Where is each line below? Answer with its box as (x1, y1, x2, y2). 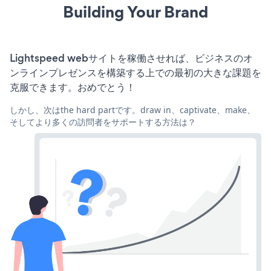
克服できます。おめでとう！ (10, 79, 135, 94)
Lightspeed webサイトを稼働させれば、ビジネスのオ (10, 50, 253, 65)
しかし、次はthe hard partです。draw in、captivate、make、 (10, 103, 255, 116)
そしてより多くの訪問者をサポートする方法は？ (10, 116, 196, 128)
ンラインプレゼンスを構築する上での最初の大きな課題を (10, 65, 261, 80)
